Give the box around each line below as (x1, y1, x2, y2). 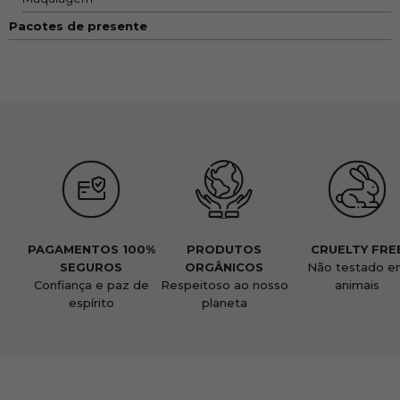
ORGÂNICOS (185, 259, 263, 274)
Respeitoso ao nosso (160, 277, 288, 292)
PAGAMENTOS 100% (27, 241, 155, 256)
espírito (68, 295, 114, 310)
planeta (201, 295, 247, 310)
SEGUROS (60, 259, 122, 274)
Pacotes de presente (9, 18, 147, 33)
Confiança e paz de (33, 277, 149, 292)
